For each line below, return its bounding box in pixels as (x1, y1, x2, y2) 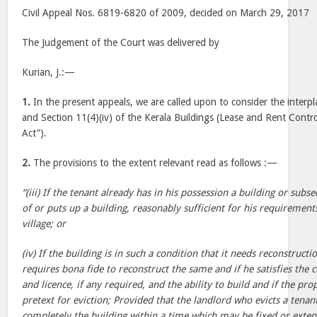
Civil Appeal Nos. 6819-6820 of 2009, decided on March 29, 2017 (22, 7, 310, 18)
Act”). (22, 127, 47, 139)
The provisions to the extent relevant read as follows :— (30, 157, 278, 168)
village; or (22, 218, 67, 229)
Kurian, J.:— (22, 67, 76, 78)
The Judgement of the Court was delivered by (22, 37, 220, 48)
